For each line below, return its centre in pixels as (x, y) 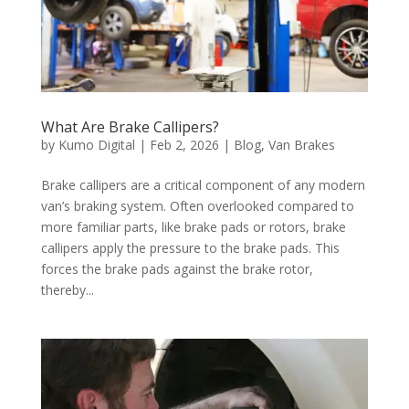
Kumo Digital (96, 144)
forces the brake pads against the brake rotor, (177, 268)
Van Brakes (301, 144)
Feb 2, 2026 (184, 144)
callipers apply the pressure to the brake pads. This (190, 247)
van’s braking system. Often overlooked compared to (197, 205)
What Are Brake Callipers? (130, 126)
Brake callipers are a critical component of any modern (203, 184)
